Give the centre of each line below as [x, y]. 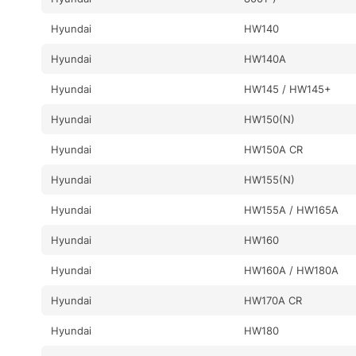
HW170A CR [273, 300]
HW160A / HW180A [292, 270]
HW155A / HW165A [292, 209]
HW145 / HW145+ [288, 89]
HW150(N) [270, 119]
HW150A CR [274, 149]
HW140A [265, 58]
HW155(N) [270, 179]
